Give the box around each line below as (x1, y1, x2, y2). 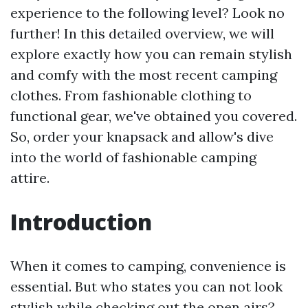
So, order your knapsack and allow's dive (10, 128, 274, 146)
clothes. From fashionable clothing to (10, 87, 252, 104)
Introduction (10, 207, 152, 237)
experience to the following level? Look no (10, 4, 285, 22)
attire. (10, 169, 49, 187)
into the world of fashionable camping (10, 148, 256, 166)
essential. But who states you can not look (10, 278, 283, 296)
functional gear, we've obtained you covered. (10, 107, 297, 125)
